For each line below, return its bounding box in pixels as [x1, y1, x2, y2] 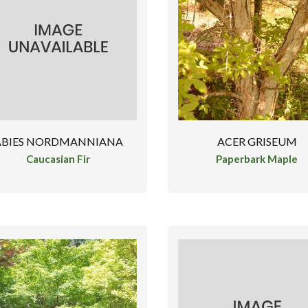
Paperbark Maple [216, 152, 298, 165]
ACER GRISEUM [217, 135, 297, 148]
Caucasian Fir [26, 152, 91, 165]
